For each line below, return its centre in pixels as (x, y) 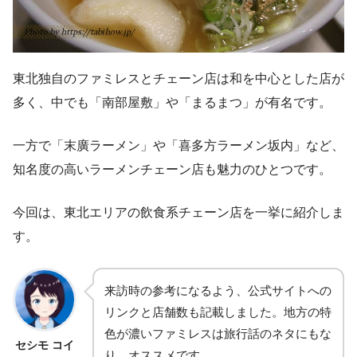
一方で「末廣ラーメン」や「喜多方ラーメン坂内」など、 (178, 146)
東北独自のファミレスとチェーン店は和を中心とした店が (178, 79)
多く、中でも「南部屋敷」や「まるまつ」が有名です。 (172, 103)
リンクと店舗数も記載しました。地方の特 (218, 312)
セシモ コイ (45, 345)
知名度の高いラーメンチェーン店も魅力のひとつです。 (172, 170)
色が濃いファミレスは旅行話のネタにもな (218, 334)
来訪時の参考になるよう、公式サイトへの (218, 291)
